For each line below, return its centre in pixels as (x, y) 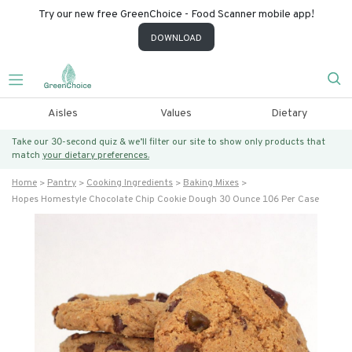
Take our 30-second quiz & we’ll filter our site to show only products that (169, 142)
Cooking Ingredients (130, 183)
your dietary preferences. (96, 156)
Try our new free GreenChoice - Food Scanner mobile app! (176, 15)
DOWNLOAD (176, 38)
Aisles (62, 114)
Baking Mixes (211, 183)
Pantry (62, 183)
